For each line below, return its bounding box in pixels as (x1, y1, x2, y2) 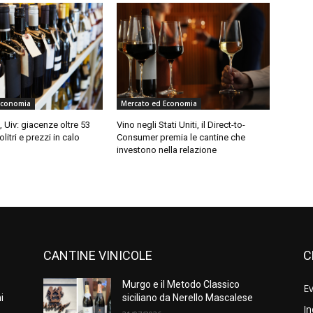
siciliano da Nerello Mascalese (122, 291, 254, 303)
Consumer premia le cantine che (117, 131, 246, 143)
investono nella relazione (117, 144, 217, 155)
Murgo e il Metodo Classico (122, 278, 240, 290)
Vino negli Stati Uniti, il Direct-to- (117, 119, 246, 130)
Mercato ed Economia (121, 98, 198, 108)
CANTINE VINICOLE (43, 247, 152, 263)
